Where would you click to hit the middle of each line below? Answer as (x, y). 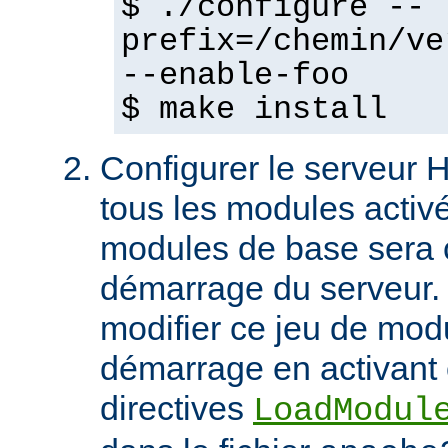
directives (176, 408)
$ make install (254, 110)
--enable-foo (235, 76)
